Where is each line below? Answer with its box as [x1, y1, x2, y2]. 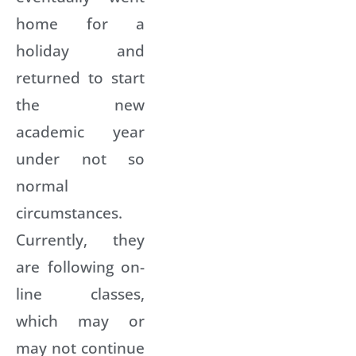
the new [16, 93, 145, 115]
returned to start [16, 66, 145, 88]
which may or [16, 309, 145, 331]
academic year [16, 120, 145, 142]
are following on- [16, 255, 145, 277]
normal [16, 174, 68, 196]
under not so [16, 147, 145, 169]
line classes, [16, 282, 145, 304]
